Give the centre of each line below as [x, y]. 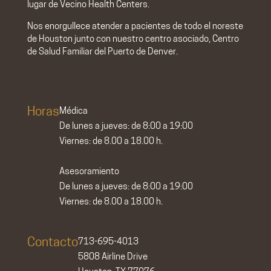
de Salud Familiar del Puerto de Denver [101, 52]
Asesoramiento [89, 172]
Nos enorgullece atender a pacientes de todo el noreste [135, 27]
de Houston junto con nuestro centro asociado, [119, 39]
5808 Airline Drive [113, 258]
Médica [73, 111]
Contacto [52, 243]
